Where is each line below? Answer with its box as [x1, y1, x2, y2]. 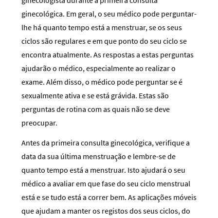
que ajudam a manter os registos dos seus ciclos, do [21, 205, 190, 216]
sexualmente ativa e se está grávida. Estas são [21, 90, 169, 100]
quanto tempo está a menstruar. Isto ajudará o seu [21, 164, 185, 175]
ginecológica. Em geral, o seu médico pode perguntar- [21, 8, 197, 18]
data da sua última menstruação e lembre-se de [21, 151, 176, 161]
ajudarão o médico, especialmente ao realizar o [21, 63, 176, 73]
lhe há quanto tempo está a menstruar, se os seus [21, 22, 182, 32]
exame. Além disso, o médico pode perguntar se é [21, 76, 182, 87]
